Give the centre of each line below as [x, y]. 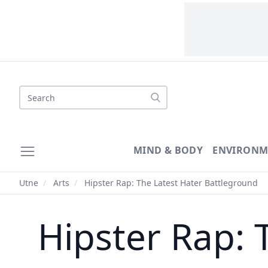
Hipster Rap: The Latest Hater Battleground [170, 183]
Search [34, 92]
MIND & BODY [168, 150]
